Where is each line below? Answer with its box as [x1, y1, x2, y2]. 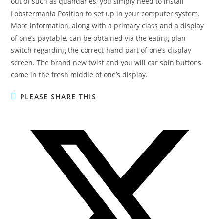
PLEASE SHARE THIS [20, 92, 96, 102]
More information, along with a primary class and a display [11, 21, 204, 31]
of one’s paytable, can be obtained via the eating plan [11, 33, 186, 43]
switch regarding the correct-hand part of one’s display [11, 45, 192, 55]
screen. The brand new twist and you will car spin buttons [11, 58, 202, 67]
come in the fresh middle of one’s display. [11, 70, 148, 80]
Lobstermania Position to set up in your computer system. [11, 9, 200, 19]
